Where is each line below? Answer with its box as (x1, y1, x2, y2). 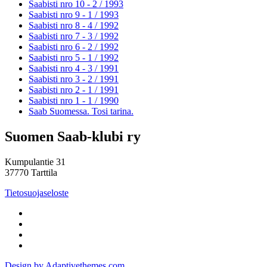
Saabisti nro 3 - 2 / (29, 73, 100, 84)
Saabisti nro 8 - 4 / (29, 20, 100, 30)
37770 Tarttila (5, 167, 57, 178)
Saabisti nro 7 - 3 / (29, 30, 100, 41)
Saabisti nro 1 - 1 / (29, 95, 100, 105)
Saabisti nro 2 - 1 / (29, 84, 100, 95)
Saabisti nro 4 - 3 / (29, 63, 100, 73)
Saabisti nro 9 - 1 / (29, 9, 100, 20)
